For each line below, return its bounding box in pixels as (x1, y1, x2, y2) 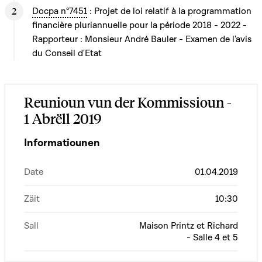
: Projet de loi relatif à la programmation (87, 5, 251, 17)
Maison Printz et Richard (139, 220, 238, 232)
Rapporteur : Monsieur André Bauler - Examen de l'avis (32, 33, 251, 45)
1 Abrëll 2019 (24, 109, 102, 128)
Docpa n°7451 (32, 5, 87, 17)
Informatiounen (24, 136, 100, 150)
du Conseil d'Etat (32, 47, 102, 59)
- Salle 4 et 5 (187, 232, 238, 243)
